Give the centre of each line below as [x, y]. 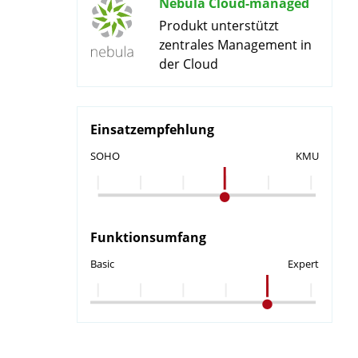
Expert [303, 263]
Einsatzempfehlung [152, 130]
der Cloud [189, 64]
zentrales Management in [235, 45]
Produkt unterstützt [219, 26]
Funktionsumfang [148, 237]
